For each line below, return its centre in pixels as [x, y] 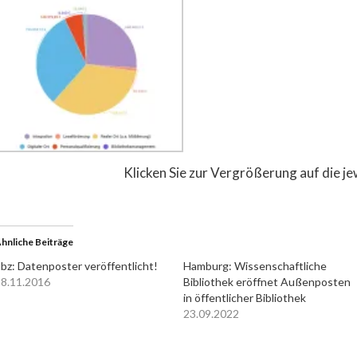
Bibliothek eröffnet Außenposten [267, 282]
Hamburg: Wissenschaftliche [255, 266]
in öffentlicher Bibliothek [245, 298]
